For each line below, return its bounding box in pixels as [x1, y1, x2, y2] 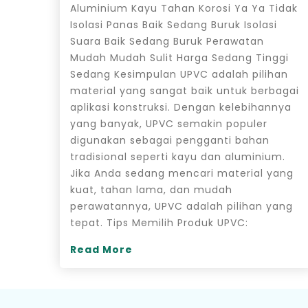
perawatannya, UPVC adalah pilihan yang [70, 199, 293, 213]
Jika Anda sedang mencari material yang [70, 166, 294, 180]
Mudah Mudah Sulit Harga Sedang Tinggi [70, 50, 289, 65]
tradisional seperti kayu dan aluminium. [70, 149, 285, 164]
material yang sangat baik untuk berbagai [70, 83, 299, 98]
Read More [70, 242, 133, 256]
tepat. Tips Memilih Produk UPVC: [70, 215, 248, 230]
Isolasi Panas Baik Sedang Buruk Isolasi [70, 17, 277, 32]
